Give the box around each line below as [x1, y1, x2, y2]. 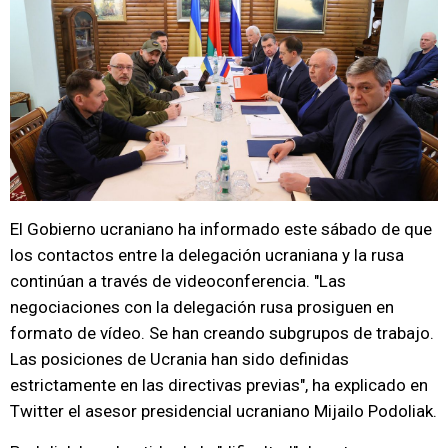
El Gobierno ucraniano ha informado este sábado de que [10, 219, 432, 239]
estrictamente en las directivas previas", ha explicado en [10, 375, 428, 395]
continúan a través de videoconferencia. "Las [10, 271, 346, 291]
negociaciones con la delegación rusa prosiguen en [10, 297, 394, 317]
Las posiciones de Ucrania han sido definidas [10, 349, 349, 369]
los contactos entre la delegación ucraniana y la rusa [10, 245, 404, 265]
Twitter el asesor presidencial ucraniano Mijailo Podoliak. [10, 401, 437, 421]
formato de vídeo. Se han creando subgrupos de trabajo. [10, 323, 434, 343]
